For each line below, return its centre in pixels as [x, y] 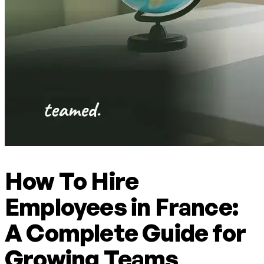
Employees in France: [122, 207]
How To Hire [72, 181]
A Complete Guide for [126, 233]
